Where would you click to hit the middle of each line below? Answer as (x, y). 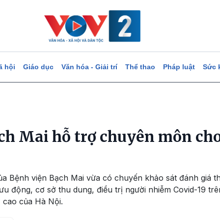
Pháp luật (179, 67)
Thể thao (140, 67)
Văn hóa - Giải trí (89, 67)
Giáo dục (38, 67)
